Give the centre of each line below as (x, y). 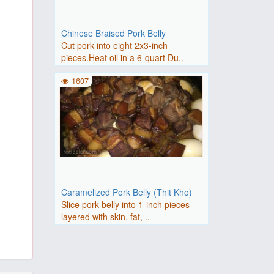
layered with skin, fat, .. (105, 217)
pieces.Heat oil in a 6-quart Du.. (122, 57)
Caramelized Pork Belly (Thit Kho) (126, 192)
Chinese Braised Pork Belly (113, 33)
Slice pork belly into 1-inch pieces (125, 204)
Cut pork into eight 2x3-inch (114, 45)
